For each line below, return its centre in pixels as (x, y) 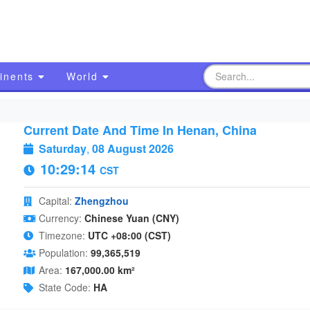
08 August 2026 (133, 148)
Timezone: (62, 235)
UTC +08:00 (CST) (129, 235)
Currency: (60, 218)
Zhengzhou (101, 201)
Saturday (62, 148)
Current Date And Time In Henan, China (140, 130)
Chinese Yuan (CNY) (131, 218)
